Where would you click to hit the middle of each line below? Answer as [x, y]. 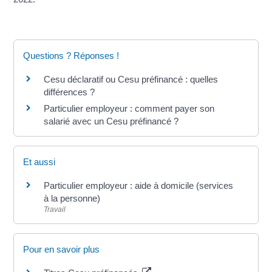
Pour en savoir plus [62, 249]
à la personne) [72, 199]
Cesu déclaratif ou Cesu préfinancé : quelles [131, 79]
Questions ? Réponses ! [71, 56]
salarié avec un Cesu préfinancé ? [111, 121]
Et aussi [39, 162]
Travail [55, 210]
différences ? [70, 92]
